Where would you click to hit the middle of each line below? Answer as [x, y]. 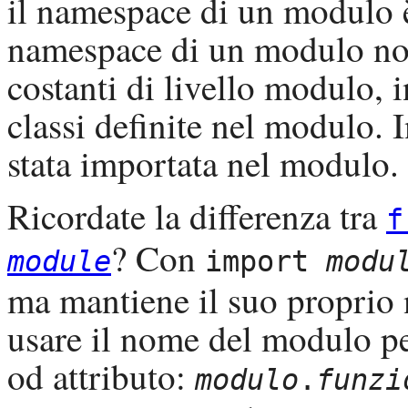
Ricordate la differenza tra [197, 216]
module [59, 262]
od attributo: [101, 377]
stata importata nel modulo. [203, 163]
